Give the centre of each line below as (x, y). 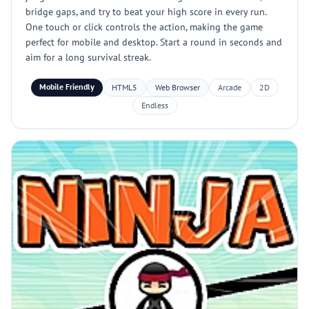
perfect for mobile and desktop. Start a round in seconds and (154, 42)
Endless (154, 105)
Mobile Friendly (67, 87)
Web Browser (177, 87)
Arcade (229, 87)
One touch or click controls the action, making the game (144, 27)
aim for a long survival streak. (88, 57)
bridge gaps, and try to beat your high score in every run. (146, 12)
